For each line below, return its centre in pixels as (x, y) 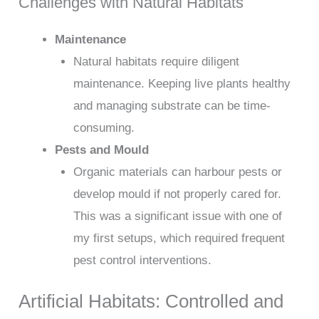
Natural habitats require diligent (156, 61)
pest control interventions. (142, 260)
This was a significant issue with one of (177, 216)
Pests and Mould (102, 150)
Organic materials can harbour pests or (177, 172)
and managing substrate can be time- (172, 105)
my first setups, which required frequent (179, 238)
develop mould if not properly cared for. (177, 194)
